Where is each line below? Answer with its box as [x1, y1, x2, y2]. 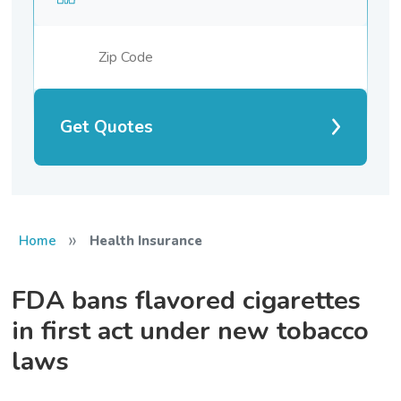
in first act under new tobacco [12, 312, 370, 348]
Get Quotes [60, 115, 154, 139]
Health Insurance [89, 231, 202, 250]
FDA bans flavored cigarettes [12, 282, 362, 318]
